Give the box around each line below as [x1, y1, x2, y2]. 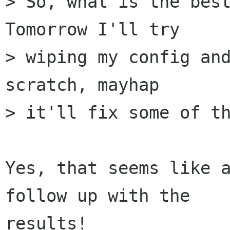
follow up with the [5, 185, 210, 206]
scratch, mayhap [5, 74, 180, 95]
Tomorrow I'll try [5, 19, 200, 40]
